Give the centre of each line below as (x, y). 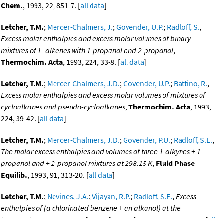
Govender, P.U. (147, 140)
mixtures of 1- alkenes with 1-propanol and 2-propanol (87, 50)
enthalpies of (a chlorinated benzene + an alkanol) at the (91, 208)
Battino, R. (191, 83)
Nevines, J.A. (68, 196)
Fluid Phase (175, 163)
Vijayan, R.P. (111, 196)
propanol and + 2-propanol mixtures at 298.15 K (77, 163)
